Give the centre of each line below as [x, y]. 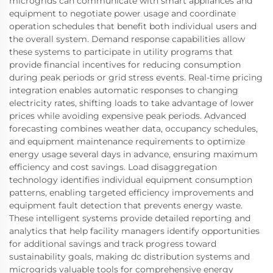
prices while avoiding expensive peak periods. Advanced [128, 115]
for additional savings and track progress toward [113, 243]
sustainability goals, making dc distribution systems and [129, 256]
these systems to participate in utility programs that [121, 51]
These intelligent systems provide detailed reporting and [130, 218]
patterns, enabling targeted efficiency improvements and [131, 192]
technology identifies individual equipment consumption [131, 179]
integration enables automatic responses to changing [124, 90]
